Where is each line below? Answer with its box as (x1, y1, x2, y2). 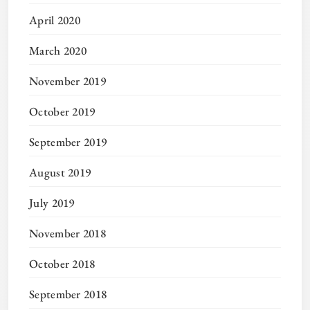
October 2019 (29, 104, 95, 120)
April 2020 (29, 12, 80, 28)
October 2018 (29, 256, 95, 272)
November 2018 (29, 226, 106, 241)
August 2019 (29, 165, 91, 181)
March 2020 (29, 43, 86, 59)
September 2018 (29, 286, 107, 302)
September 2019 (29, 134, 107, 150)
